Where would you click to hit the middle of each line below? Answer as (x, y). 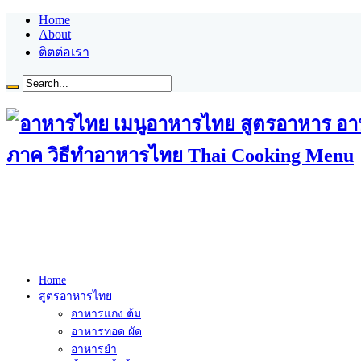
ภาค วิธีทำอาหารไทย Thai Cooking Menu (180, 155)
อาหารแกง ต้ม (106, 313)
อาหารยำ (94, 349)
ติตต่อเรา (64, 52)
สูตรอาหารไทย (75, 296)
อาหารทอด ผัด (106, 331)
